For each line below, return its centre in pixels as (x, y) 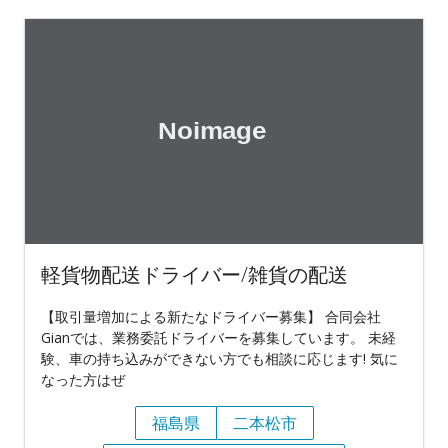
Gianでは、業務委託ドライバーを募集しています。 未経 (218, 338)
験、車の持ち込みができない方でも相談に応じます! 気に (219, 359)
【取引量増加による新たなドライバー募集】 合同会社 (211, 317)
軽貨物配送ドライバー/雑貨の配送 (194, 275)
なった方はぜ (83, 380)
